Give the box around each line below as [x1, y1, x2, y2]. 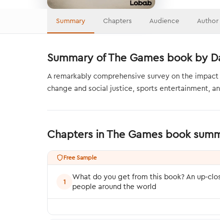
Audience [149, 16, 179, 25]
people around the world [72, 182, 156, 191]
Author [197, 16, 219, 25]
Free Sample [63, 154, 97, 161]
